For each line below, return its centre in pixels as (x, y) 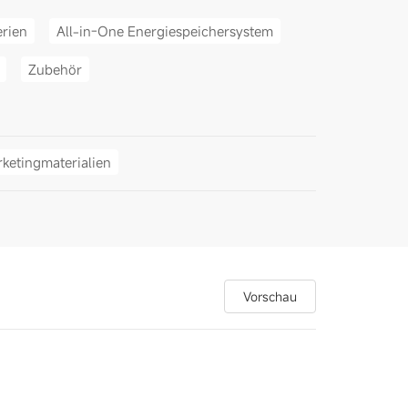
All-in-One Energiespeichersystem (164, 31)
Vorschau (270, 296)
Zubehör (55, 69)
